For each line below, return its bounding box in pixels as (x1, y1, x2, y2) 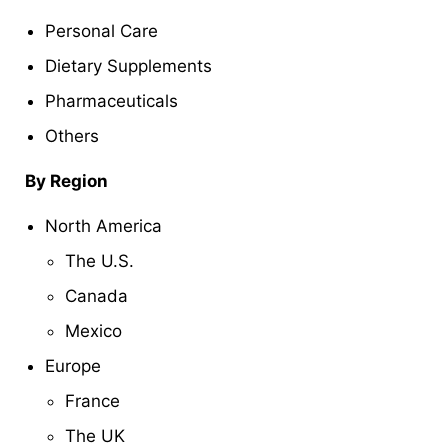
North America (45, 215, 162, 236)
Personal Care (45, 20, 158, 41)
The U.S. (65, 250, 134, 271)
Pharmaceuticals (45, 90, 178, 111)
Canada (65, 285, 128, 306)
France (65, 390, 120, 411)
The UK (65, 425, 125, 446)
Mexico (65, 320, 122, 341)
